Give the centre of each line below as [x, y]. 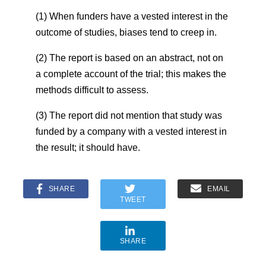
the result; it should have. [88, 148]
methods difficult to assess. [92, 90]
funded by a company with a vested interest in [131, 132]
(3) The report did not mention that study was [129, 115]
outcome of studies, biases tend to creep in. [126, 32]
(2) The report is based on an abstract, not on [129, 58]
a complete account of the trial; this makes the [131, 74]
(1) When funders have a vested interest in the [132, 16]
